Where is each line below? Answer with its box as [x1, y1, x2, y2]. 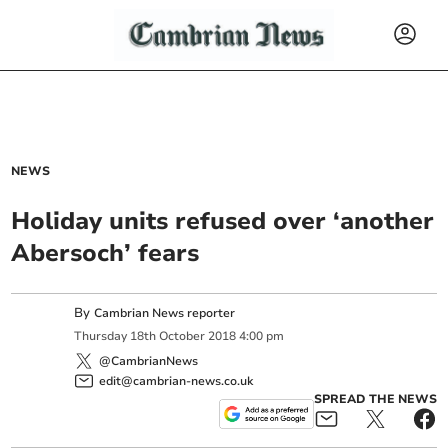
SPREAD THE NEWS [313, 390, 437, 407]
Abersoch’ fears [11, 237, 200, 269]
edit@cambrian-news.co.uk [99, 372, 254, 389]
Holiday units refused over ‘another [11, 205, 435, 237]
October [159, 328, 206, 345]
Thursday [74, 328, 128, 345]
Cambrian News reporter [94, 305, 236, 321]
